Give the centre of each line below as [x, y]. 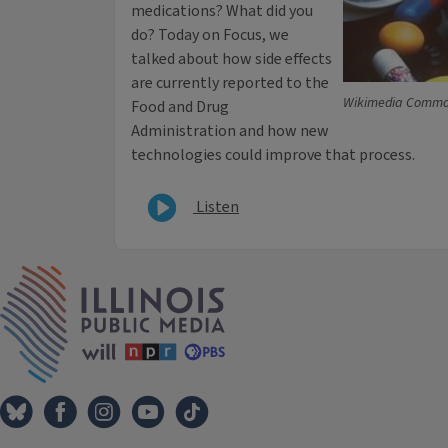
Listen [216, 206]
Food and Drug [180, 107]
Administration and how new [230, 131]
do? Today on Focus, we [210, 35]
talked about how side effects [231, 59]
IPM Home [260, 276]
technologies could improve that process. [273, 155]
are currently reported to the [230, 83]
